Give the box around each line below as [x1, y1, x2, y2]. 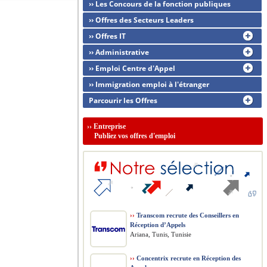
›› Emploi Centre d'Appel [89, 63, 175, 73]
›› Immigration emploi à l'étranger [89, 79, 209, 89]
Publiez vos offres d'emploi [87, 132, 175, 140]
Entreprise [94, 122, 126, 131]
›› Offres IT [89, 31, 126, 41]
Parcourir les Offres [89, 95, 157, 105]
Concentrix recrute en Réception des [135, 254, 241, 262]
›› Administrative [89, 47, 149, 57]
